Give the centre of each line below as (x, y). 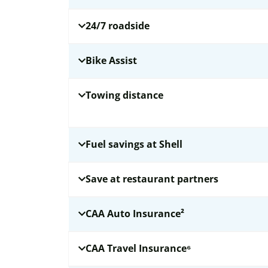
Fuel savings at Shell (134, 144)
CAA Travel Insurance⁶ (138, 248)
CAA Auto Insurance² (135, 214)
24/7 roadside (118, 26)
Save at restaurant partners (152, 179)
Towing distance (124, 95)
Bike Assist (111, 60)
